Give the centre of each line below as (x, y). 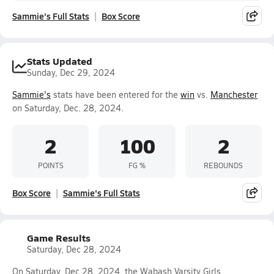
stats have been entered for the (116, 94)
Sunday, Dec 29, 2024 (71, 72)
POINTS (50, 165)
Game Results (59, 238)
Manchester (234, 94)
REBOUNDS (224, 165)
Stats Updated (60, 61)
